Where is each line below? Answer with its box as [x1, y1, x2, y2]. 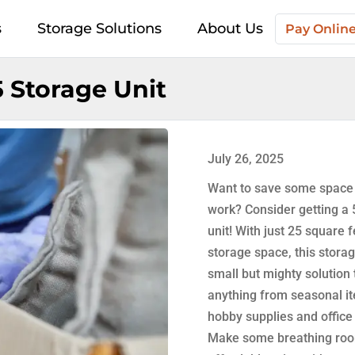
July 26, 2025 [208, 151, 284, 166]
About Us [197, 20, 263, 38]
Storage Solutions [37, 20, 162, 38]
